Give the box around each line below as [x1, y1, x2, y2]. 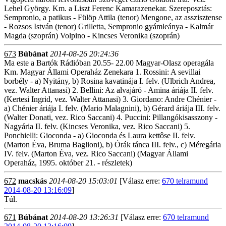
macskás [18, 177, 47, 185]
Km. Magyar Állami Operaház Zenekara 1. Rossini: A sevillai [4, 68, 200, 76]
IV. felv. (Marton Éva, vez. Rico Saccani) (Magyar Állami [4, 149, 188, 158]
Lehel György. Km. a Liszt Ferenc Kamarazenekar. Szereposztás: [4, 4, 212, 13]
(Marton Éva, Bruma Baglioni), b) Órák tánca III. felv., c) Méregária [4, 140, 221, 149]
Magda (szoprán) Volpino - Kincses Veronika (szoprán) [4, 31, 180, 40]
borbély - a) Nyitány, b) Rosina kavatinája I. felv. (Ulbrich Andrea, [4, 77, 215, 85]
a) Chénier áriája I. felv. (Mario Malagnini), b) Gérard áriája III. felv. [4, 104, 220, 112]
